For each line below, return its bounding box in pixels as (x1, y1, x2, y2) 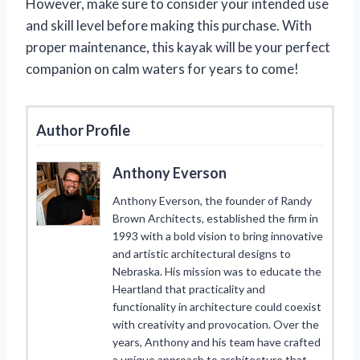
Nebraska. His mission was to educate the (112, 264, 321, 278)
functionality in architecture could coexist (112, 299, 321, 313)
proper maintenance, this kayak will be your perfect (26, 38, 330, 55)
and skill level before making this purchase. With (26, 16, 312, 34)
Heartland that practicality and (112, 281, 265, 296)
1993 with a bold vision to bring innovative (112, 228, 323, 243)
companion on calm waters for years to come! (26, 59, 299, 77)
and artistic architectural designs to (112, 246, 291, 260)
